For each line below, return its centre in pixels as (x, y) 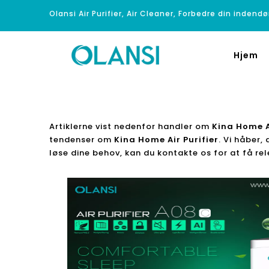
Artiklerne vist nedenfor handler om (131, 126)
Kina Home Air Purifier (166, 140)
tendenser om (82, 140)
